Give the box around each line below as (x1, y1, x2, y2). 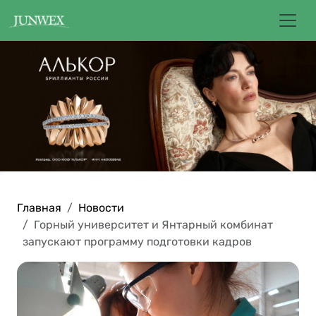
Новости (78, 201, 124, 215)
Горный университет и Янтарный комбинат (34, 218, 273, 232)
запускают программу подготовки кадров (23, 235, 252, 249)
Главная (17, 201, 61, 215)
